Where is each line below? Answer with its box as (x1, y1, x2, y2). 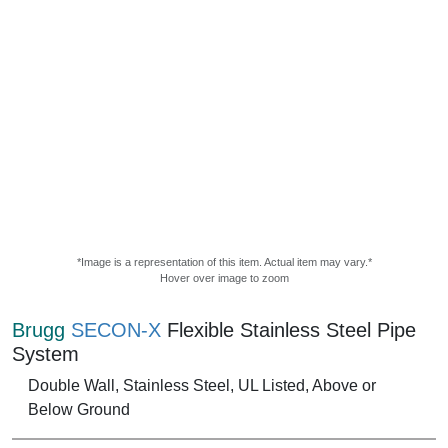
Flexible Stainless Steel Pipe (161, 318, 416, 341)
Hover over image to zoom (159, 271, 289, 284)
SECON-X (71, 318, 161, 341)
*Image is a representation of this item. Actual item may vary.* (76, 255, 372, 268)
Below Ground (28, 400, 130, 418)
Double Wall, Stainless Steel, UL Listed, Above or (28, 376, 376, 394)
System (12, 342, 79, 365)
